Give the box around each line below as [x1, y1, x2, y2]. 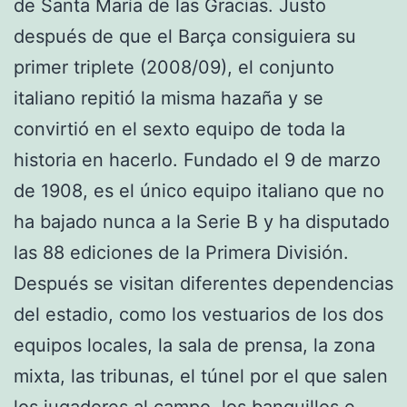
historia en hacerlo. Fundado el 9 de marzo [14, 148, 381, 171]
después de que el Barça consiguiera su [14, 25, 356, 47]
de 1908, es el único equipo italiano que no [14, 179, 384, 202]
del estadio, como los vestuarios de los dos [14, 303, 383, 325]
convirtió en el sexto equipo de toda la [14, 117, 345, 140]
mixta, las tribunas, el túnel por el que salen [14, 364, 388, 387]
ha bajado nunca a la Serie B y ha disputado [14, 210, 390, 233]
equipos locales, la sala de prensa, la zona [14, 333, 375, 356]
